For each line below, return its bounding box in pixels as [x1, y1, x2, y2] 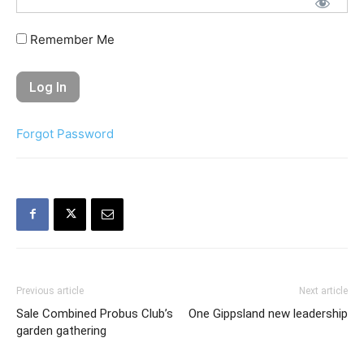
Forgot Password [16, 125, 114, 141]
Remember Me [27, 31, 115, 47]
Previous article [16, 284, 84, 297]
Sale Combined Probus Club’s [16, 305, 173, 321]
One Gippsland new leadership [188, 305, 348, 321]
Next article [299, 284, 348, 297]
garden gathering [16, 323, 106, 338]
